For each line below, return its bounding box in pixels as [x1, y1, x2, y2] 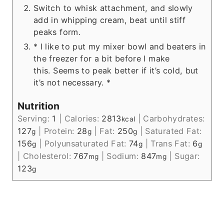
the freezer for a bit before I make [33, 53, 170, 63]
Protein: [43, 126, 77, 136]
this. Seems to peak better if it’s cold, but [33, 65, 198, 75]
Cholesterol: [22, 151, 74, 161]
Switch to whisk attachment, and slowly [33, 2, 193, 13]
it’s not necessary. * [33, 77, 111, 87]
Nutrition [17, 100, 59, 112]
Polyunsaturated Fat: [44, 138, 129, 149]
